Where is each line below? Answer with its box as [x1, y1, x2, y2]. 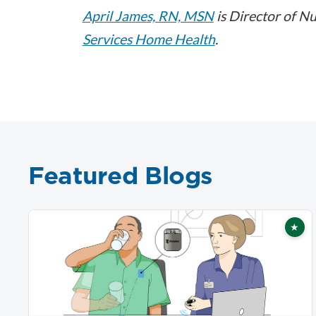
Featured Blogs [28, 157, 213, 192]
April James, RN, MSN [82, 7, 214, 24]
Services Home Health [82, 30, 215, 47]
